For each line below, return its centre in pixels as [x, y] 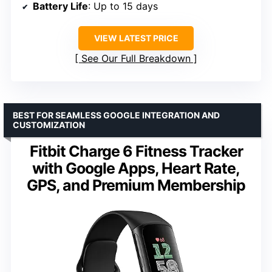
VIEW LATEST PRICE [136, 38]
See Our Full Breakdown [136, 58]
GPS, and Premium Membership [136, 185]
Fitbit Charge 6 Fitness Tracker [136, 151]
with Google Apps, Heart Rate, [136, 168]
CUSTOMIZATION [49, 124]
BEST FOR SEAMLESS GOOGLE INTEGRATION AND [116, 115]
